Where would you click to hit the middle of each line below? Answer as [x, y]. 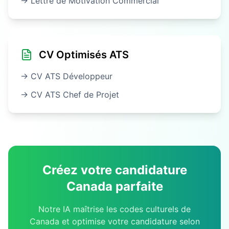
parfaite [138, 186]
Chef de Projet [91, 94]
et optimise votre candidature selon [129, 221]
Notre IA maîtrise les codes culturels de [114, 209]
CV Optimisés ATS [84, 54]
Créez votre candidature [114, 170]
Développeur [88, 76]
